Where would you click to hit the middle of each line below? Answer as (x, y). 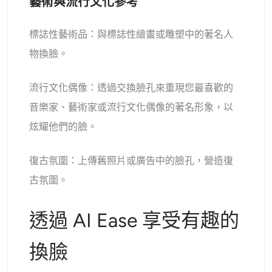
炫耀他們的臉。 (63, 126)
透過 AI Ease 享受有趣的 (134, 220)
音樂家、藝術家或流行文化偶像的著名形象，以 (131, 107)
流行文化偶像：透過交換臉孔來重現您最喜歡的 (131, 87)
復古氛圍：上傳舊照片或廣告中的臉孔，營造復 (131, 160)
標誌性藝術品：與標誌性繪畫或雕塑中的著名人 (131, 34)
